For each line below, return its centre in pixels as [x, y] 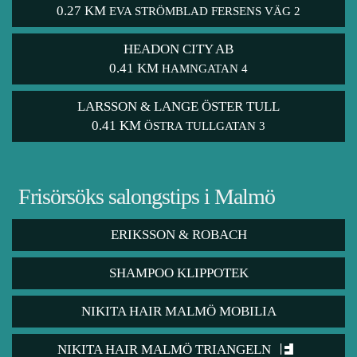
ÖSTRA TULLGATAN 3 [205, 126]
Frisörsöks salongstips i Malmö [147, 197]
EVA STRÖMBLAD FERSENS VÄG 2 [205, 12]
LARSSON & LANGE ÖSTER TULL [178, 107]
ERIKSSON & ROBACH [178, 235]
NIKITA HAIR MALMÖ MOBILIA [178, 312]
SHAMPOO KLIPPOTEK [178, 273]
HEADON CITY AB [178, 49]
